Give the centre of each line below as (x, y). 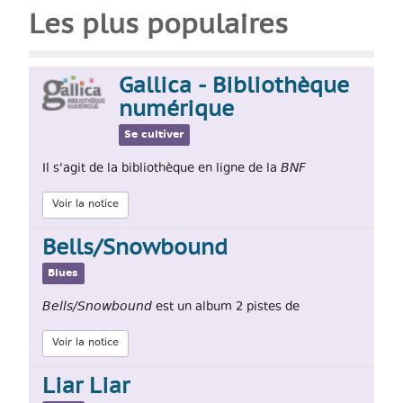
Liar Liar (86, 387)
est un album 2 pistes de (226, 307)
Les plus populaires (158, 26)
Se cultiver (154, 135)
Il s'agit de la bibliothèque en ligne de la (161, 169)
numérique (176, 110)
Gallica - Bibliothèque (234, 87)
